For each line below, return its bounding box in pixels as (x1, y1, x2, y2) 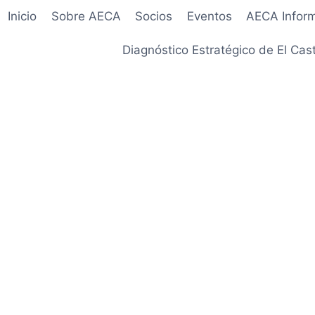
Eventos (186, 9, 232, 24)
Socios (135, 9, 173, 24)
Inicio (8, 9, 37, 24)
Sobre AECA (51, 9, 121, 24)
